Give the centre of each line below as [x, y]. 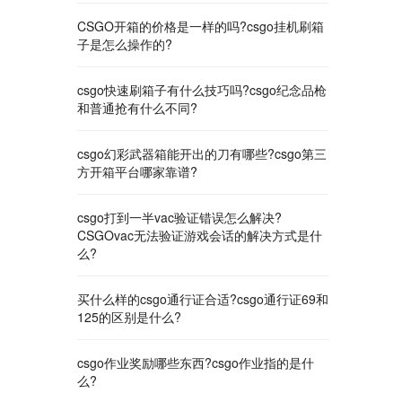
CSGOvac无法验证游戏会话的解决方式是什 [200, 235]
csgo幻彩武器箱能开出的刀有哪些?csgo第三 [202, 153]
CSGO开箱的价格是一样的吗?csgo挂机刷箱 [201, 26]
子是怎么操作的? [125, 44]
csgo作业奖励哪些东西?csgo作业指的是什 [196, 363]
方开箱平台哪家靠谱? [137, 171]
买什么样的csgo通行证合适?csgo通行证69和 [203, 299]
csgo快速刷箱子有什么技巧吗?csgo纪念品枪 [202, 90]
